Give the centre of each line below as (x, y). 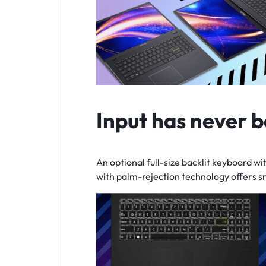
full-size (163, 162)
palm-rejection (148, 177)
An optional (121, 162)
